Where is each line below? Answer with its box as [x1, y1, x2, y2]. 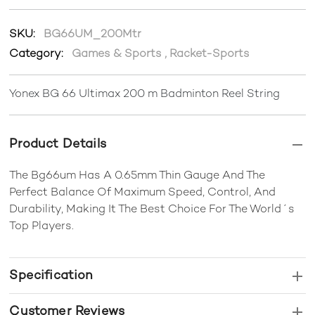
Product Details [9, 138, 106, 152]
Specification [9, 269, 94, 283]
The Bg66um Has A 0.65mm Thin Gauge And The [9, 170, 266, 183]
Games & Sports [72, 49, 162, 61]
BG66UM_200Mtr [44, 29, 142, 41]
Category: [9, 49, 72, 61]
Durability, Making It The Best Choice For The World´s [9, 204, 295, 217]
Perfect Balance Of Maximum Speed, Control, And [9, 187, 276, 200]
